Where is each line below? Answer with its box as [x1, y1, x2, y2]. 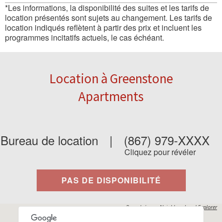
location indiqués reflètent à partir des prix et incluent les [5, 22, 202, 33]
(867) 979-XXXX [124, 131, 210, 149]
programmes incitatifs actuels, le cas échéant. [5, 32, 164, 43]
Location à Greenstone [49, 70, 173, 87]
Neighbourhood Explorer [160, 203, 217, 211]
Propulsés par [126, 203, 160, 211]
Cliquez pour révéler [124, 146, 196, 158]
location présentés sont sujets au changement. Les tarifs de [5, 12, 212, 23]
